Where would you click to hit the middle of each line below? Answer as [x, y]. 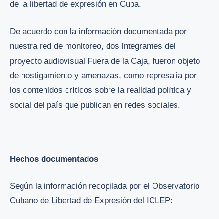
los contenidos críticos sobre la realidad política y [100, 90]
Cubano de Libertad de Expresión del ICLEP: [91, 201]
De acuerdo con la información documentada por [98, 31]
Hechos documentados [54, 159]
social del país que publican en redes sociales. [95, 105]
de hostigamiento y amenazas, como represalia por [103, 75]
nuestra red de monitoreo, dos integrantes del [93, 46]
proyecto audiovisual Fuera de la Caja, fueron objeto [105, 61]
